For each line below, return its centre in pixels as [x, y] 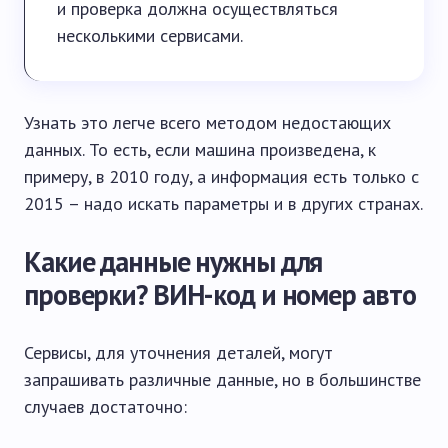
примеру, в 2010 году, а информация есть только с [221, 176]
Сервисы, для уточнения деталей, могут [178, 352]
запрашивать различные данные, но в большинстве [222, 379]
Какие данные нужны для [173, 261]
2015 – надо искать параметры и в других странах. [223, 203]
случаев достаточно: [105, 406]
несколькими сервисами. [150, 35]
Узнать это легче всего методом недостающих [207, 122]
